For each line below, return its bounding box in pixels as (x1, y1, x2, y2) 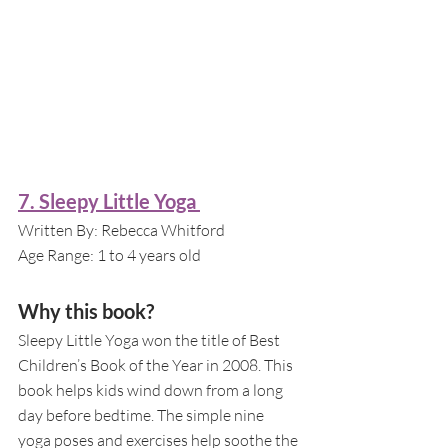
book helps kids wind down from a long (18, 379, 286, 400)
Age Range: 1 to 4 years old (18, 244, 201, 265)
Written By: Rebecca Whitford (18, 219, 225, 240)
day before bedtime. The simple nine (18, 404, 267, 425)
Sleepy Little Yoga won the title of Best (18, 329, 283, 350)
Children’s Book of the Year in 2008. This (18, 354, 296, 375)
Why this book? (18, 298, 154, 323)
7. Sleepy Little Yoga (18, 188, 200, 213)
